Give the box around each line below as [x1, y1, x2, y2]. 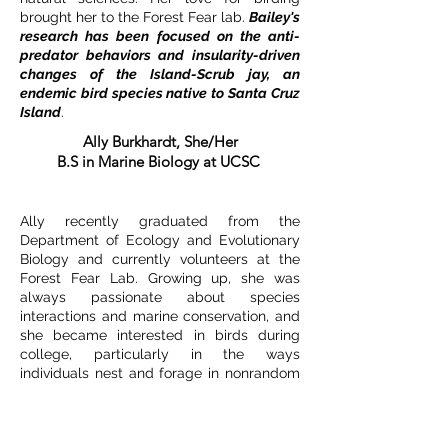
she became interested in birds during [20, 327, 300, 343]
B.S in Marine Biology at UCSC [56, 152, 264, 171]
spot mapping [207, 422, 301, 438]
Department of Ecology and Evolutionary [20, 232, 300, 248]
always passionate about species [20, 289, 300, 305]
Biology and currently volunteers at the [20, 251, 300, 267]
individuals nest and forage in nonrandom [20, 365, 300, 381]
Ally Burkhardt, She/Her [82, 132, 238, 151]
